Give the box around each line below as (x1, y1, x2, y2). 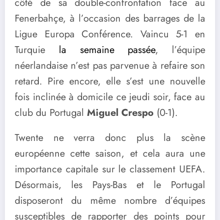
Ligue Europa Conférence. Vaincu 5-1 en (15, 27, 205, 42)
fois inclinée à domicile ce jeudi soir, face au (15, 90, 205, 105)
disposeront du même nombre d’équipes (15, 193, 205, 208)
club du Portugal (15, 106, 87, 120)
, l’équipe (155, 43, 205, 57)
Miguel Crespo (87, 106, 154, 120)
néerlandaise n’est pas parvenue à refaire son (15, 58, 205, 73)
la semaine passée (58, 43, 156, 57)
